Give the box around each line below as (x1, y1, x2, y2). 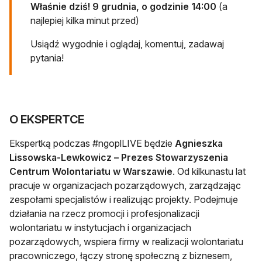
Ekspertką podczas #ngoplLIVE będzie (9, 137, 175, 149)
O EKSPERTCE (9, 112, 84, 126)
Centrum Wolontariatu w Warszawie (9, 165, 173, 177)
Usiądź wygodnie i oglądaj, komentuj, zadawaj (30, 37, 224, 50)
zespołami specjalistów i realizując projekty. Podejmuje (9, 193, 238, 205)
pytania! (30, 51, 64, 64)
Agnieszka (175, 137, 223, 149)
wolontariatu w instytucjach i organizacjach (9, 221, 191, 233)
